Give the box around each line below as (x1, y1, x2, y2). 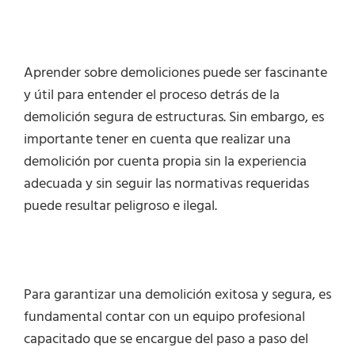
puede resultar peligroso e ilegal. (24, 195, 217, 219)
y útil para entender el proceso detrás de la (24, 84, 280, 108)
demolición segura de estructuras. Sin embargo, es (24, 106, 324, 130)
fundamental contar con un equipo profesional (24, 306, 305, 330)
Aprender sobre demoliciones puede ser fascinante (24, 62, 327, 86)
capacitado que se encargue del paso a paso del (24, 328, 308, 352)
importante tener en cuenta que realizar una (24, 128, 291, 152)
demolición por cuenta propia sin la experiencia (24, 151, 307, 174)
